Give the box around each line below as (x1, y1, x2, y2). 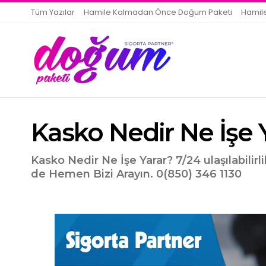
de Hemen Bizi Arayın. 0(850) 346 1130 (31, 167, 242, 181)
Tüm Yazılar (31, 7, 75, 18)
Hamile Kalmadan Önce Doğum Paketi (84, 7, 232, 18)
